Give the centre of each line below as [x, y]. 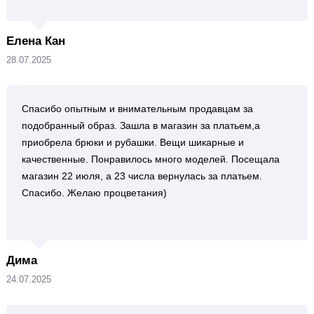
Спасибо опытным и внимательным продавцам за [137, 109]
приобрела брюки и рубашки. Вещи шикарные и [132, 142]
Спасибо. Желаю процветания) [94, 193]
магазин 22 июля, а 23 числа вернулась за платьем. [142, 176]
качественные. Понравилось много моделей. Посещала [150, 159]
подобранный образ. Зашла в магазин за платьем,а [141, 125]
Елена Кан [35, 41]
